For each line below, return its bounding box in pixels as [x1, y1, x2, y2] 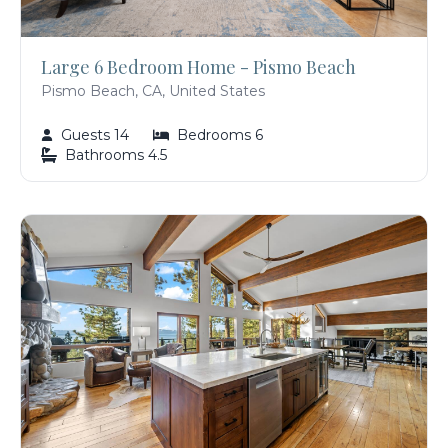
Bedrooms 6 [177, 126, 263, 144]
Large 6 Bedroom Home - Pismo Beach [41, 55, 356, 79]
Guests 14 [61, 126, 129, 144]
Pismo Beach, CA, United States [41, 82, 265, 100]
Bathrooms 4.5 [65, 146, 167, 164]
